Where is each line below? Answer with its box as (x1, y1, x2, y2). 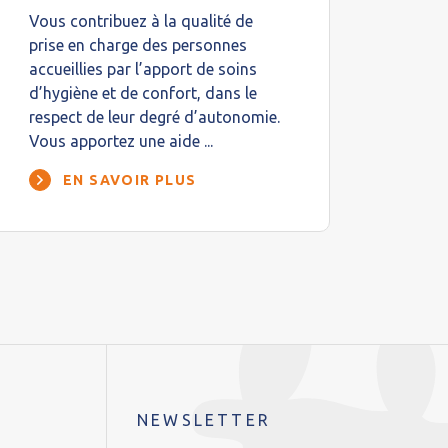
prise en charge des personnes (29, 36, 247, 54)
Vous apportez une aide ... (29, 132, 213, 150)
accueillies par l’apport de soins (29, 60, 257, 78)
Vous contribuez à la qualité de (29, 12, 253, 30)
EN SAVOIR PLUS (63, 172, 197, 188)
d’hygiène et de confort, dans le (29, 84, 257, 102)
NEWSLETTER (137, 411, 271, 429)
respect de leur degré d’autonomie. (29, 108, 280, 126)
